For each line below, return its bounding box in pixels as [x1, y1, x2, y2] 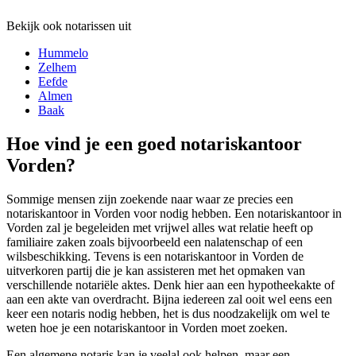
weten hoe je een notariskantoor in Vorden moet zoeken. [6, 320, 288, 335]
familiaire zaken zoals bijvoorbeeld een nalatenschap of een [6, 234, 303, 249]
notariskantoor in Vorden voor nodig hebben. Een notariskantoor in [6, 206, 342, 220]
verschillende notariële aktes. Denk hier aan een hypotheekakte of [6, 277, 335, 292]
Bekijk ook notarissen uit [6, 19, 131, 33]
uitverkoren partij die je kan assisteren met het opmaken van [6, 263, 305, 277]
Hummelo [38, 46, 88, 60]
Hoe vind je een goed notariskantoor [6, 133, 302, 155]
